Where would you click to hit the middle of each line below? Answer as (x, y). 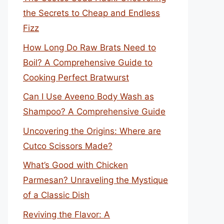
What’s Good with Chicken (75, 165)
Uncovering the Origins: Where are (92, 131)
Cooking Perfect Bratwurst (76, 77)
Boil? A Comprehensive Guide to (88, 62)
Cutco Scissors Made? (68, 146)
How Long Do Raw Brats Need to (89, 47)
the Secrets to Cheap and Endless (91, 13)
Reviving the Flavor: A (66, 214)
